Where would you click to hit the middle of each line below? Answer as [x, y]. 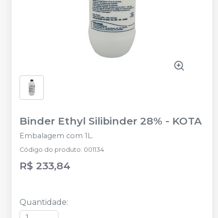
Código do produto [50, 149]
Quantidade [43, 202]
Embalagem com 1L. [56, 136]
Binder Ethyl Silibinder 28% [91, 121]
